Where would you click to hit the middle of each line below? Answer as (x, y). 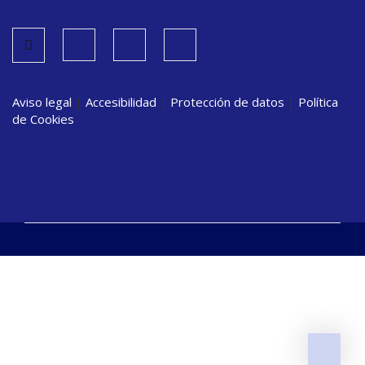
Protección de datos (227, 102)
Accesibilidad (121, 102)
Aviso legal (42, 102)
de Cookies (43, 119)
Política (318, 102)
